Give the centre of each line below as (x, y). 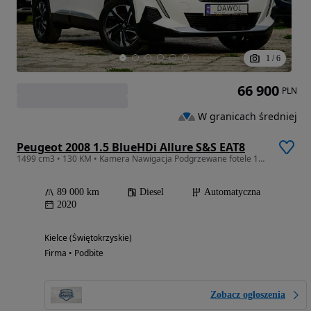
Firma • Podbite (74, 253)
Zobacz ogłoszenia (248, 295)
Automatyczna (232, 192)
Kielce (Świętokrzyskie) (88, 238)
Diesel (152, 192)
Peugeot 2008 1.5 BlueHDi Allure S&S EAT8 (131, 148)
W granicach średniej (247, 116)
